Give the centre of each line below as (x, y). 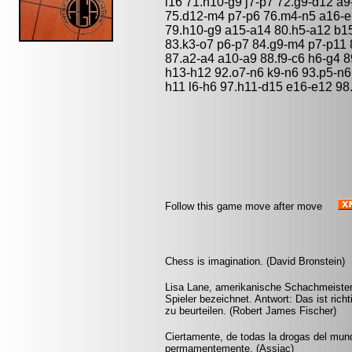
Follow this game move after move (244, 206)
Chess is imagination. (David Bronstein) (255, 261)
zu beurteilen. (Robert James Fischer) (251, 311)
